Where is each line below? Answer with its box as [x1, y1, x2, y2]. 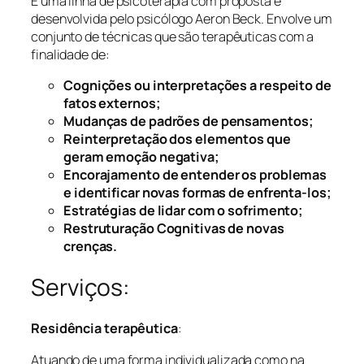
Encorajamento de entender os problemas [63, 166, 327, 184]
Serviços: [31, 271, 131, 303]
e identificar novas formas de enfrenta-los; [63, 184, 331, 202]
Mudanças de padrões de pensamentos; [63, 112, 314, 131]
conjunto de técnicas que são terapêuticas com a [31, 27, 314, 45]
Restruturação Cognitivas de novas [63, 219, 284, 238]
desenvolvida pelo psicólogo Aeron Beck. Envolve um [31, 9, 332, 28]
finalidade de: [31, 45, 110, 63]
